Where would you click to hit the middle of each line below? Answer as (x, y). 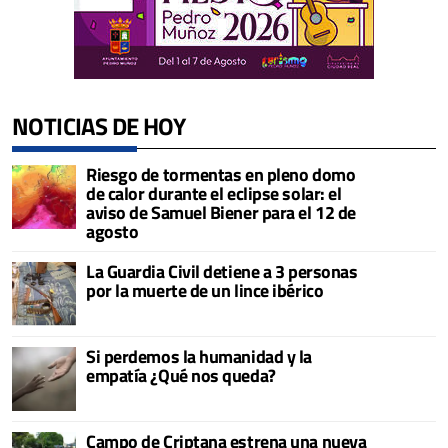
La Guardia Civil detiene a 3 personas (222, 271)
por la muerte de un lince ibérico (205, 290)
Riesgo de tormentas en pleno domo (221, 174)
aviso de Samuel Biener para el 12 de (221, 212)
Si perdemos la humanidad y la (199, 356)
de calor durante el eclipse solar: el (214, 193)
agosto (112, 231)
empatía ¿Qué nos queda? (181, 375)
